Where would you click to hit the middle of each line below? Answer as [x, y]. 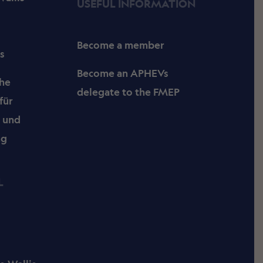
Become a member [121, 45]
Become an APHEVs [123, 73]
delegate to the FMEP [129, 92]
